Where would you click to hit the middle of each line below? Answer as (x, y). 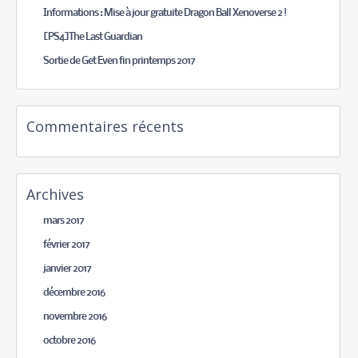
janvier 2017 (68, 269)
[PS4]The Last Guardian (93, 38)
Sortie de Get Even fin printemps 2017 (119, 62)
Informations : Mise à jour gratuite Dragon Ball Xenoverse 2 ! (165, 14)
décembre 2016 (74, 293)
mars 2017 (64, 221)
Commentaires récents (105, 127)
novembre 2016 (75, 317)
